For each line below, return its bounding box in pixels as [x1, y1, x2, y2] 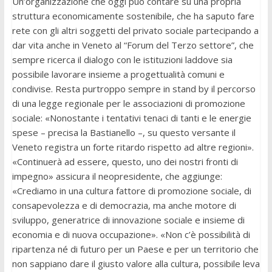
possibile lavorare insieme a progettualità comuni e [12, 67, 225, 80]
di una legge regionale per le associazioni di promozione [12, 97, 245, 109]
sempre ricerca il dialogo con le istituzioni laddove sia [12, 53, 233, 66]
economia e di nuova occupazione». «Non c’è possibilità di [12, 228, 250, 240]
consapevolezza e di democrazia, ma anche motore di [12, 199, 236, 211]
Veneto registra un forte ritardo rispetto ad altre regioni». [12, 140, 254, 153]
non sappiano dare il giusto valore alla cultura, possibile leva [12, 257, 260, 270]
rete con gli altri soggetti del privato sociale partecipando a [12, 24, 259, 36]
